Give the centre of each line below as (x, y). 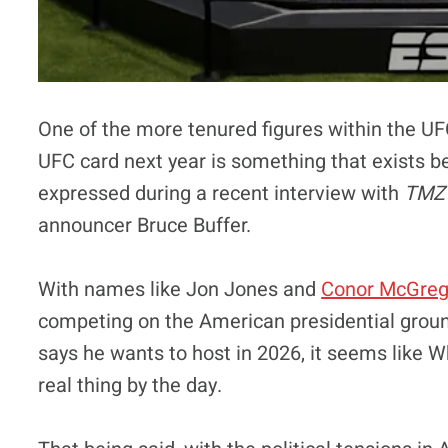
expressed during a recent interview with (221, 193)
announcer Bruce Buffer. (145, 225)
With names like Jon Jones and (180, 289)
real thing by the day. (130, 385)
